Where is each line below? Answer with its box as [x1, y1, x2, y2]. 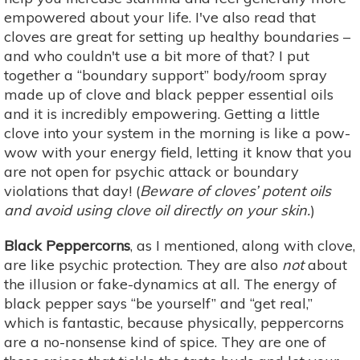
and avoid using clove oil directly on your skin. [4, 200, 310, 219]
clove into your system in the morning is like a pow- [4, 123, 350, 142]
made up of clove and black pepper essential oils [4, 84, 333, 104]
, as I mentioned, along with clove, [130, 235, 355, 255]
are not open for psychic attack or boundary [4, 162, 299, 181]
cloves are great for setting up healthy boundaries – [4, 27, 350, 46]
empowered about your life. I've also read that [4, 7, 316, 27]
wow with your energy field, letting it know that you [4, 142, 352, 162]
